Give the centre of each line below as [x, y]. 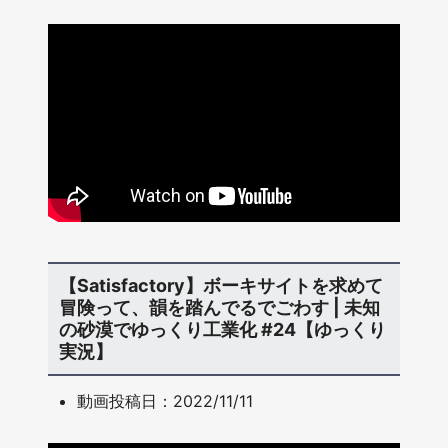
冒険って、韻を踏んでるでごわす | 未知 [219, 308]
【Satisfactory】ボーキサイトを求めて [220, 286]
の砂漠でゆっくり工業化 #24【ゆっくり [222, 330]
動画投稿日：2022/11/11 [165, 400]
